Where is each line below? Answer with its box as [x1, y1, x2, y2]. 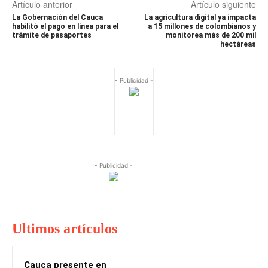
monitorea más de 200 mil [165, 31, 256, 39]
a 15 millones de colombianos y [147, 22, 256, 31]
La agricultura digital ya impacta [144, 13, 256, 22]
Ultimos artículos [12, 220, 117, 236]
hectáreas [220, 39, 256, 48]
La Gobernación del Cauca [12, 13, 103, 22]
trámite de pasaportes [12, 31, 92, 39]
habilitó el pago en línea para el [12, 22, 118, 31]
